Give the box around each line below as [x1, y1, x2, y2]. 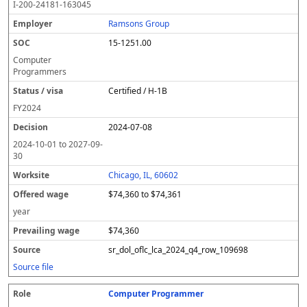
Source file [13, 261, 53, 273]
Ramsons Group [108, 18, 170, 29]
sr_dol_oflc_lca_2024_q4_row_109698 [108, 244, 249, 256]
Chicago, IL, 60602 [108, 169, 179, 181]
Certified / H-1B [108, 85, 168, 97]
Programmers [13, 66, 66, 77]
